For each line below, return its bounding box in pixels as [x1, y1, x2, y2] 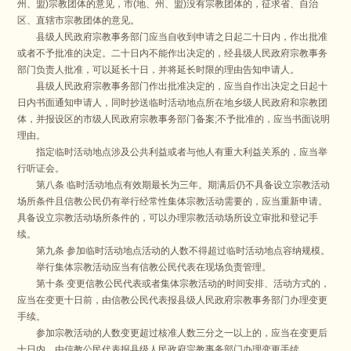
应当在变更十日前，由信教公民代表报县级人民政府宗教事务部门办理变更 [17, 295, 328, 306]
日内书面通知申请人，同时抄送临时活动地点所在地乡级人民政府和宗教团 [17, 97, 328, 109]
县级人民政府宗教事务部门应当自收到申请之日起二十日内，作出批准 [17, 31, 328, 43]
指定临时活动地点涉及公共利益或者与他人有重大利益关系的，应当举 [17, 147, 328, 158]
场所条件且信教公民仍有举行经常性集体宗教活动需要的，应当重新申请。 [17, 196, 328, 208]
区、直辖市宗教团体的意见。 [17, 15, 140, 27]
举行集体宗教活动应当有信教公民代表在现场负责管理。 [17, 262, 272, 273]
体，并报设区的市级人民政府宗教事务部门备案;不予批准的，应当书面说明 [17, 114, 331, 125]
